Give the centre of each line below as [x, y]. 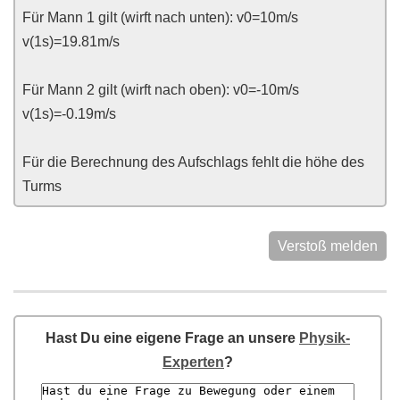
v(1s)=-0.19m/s [69, 114]
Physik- [325, 338]
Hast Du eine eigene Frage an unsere [172, 338]
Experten [193, 362]
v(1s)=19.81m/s [71, 42]
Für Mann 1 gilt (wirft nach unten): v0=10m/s [160, 17]
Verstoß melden [328, 246]
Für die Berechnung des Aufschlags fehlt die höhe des [193, 162]
